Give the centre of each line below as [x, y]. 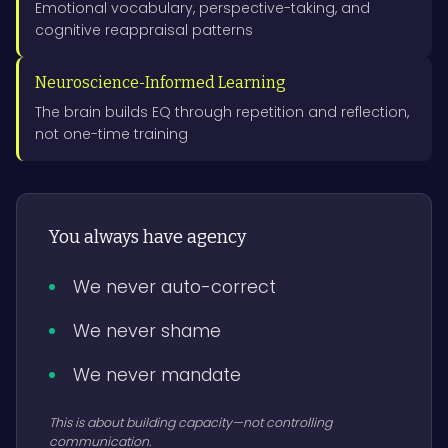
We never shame [147, 330]
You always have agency [147, 237]
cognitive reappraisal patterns [144, 30]
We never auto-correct [174, 286]
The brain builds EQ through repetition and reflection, [222, 112]
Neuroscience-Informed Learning [160, 82]
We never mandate [157, 374]
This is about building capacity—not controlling [190, 422]
